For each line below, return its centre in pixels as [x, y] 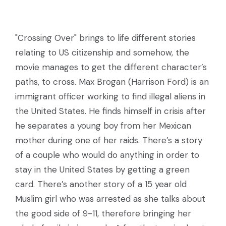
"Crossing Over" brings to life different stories [105, 38]
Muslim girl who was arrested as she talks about [110, 199]
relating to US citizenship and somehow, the [102, 52]
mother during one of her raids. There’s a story [109, 140]
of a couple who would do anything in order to [107, 155]
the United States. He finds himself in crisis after [110, 111]
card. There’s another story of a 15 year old [101, 184]
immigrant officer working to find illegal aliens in [110, 96]
